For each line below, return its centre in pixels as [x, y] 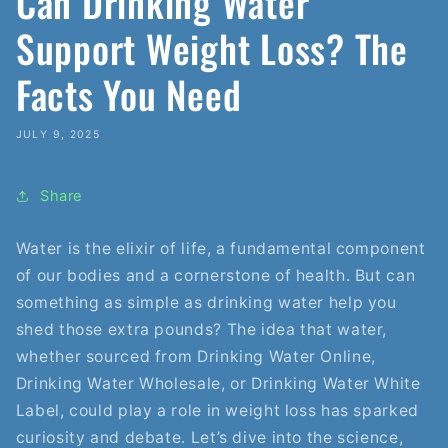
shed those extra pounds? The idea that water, [201, 329]
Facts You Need [128, 93]
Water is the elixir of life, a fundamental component [220, 248]
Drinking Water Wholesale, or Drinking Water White [218, 383]
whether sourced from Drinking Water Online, [195, 356]
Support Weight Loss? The [211, 47]
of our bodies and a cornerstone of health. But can [215, 275]
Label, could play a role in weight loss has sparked [217, 410]
